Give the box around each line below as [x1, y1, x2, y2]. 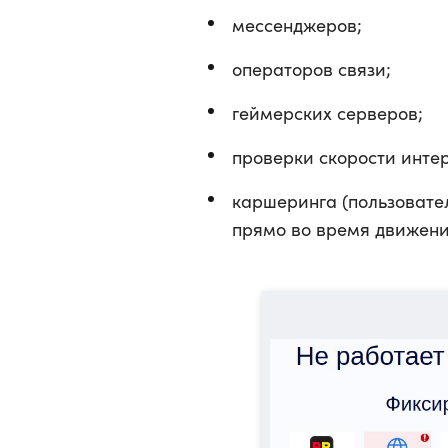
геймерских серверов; [232, 101, 423, 125]
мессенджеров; [232, 13, 362, 37]
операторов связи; [232, 57, 391, 81]
